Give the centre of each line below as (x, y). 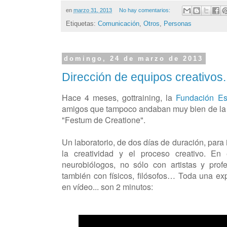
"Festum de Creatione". (105, 120)
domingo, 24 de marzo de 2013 (134, 59)
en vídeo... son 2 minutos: (107, 186)
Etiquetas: (82, 24)
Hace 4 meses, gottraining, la (119, 97)
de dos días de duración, (161, 142)
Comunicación (119, 24)
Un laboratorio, (90, 142)
